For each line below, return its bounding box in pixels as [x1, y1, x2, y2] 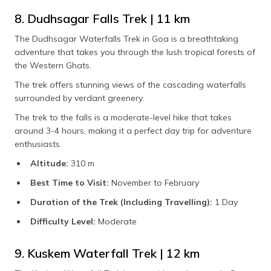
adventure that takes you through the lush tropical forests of [15, 47, 255, 58]
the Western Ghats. [15, 60, 91, 71]
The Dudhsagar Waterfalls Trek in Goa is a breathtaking [15, 33, 238, 45]
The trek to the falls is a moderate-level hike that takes [15, 112, 232, 123]
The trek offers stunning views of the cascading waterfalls [15, 79, 246, 91]
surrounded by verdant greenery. [15, 93, 144, 104]
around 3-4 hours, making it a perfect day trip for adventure [15, 125, 252, 137]
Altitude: [30, 158, 68, 169]
